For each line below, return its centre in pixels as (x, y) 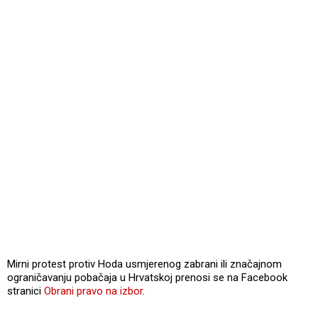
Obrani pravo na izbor (93, 291)
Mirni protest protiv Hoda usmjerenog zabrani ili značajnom (144, 264)
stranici (26, 291)
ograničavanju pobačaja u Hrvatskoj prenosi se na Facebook (147, 277)
